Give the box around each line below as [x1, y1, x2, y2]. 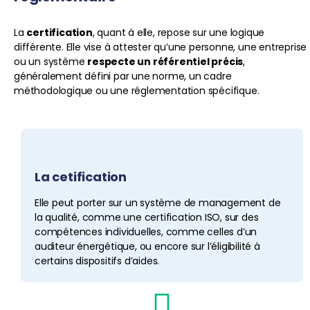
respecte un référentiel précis [87, 54, 244, 69]
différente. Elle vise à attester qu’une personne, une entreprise [14, 39, 307, 54]
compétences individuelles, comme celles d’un [35, 225, 257, 239]
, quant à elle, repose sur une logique [92, 25, 265, 39]
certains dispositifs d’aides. [35, 254, 160, 268]
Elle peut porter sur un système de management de [35, 196, 281, 210]
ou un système [14, 54, 88, 69]
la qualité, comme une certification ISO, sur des [35, 210, 259, 225]
